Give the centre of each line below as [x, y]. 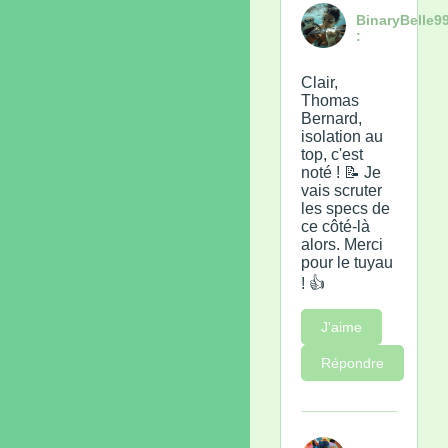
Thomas [330, 100]
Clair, [319, 82]
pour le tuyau [347, 262]
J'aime [341, 326]
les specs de [345, 208]
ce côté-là [335, 226]
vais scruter [341, 190]
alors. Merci [342, 244]
